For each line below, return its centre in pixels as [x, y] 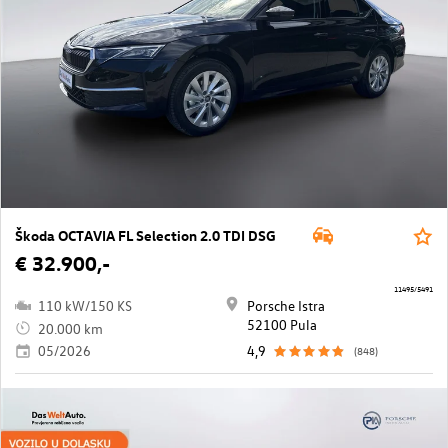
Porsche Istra [286, 305]
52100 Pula [282, 324]
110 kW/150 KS [85, 305]
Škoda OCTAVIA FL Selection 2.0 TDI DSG [145, 235]
